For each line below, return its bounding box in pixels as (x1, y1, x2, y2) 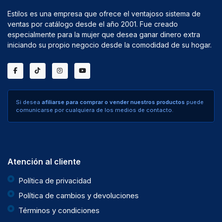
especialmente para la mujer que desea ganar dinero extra (7, 30, 200, 39)
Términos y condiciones (18, 205, 100, 215)
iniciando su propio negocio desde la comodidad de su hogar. (7, 41, 212, 50)
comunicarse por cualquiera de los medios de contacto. (16, 106, 173, 113)
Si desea (16, 98, 42, 106)
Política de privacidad (18, 175, 91, 185)
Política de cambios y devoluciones (18, 190, 139, 200)
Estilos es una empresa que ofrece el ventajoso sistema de (7, 9, 201, 18)
